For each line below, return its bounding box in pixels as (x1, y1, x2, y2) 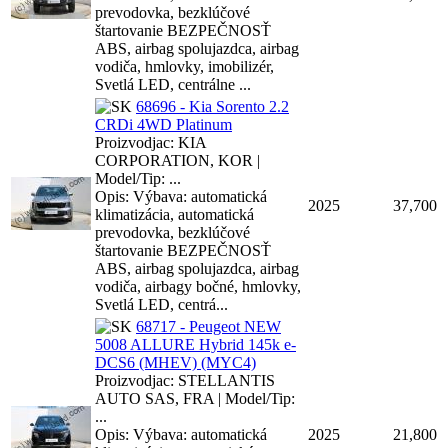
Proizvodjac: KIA (95, 133, 206, 151)
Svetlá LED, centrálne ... (95, 75, 251, 93)
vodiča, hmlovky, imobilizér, (95, 57, 274, 75)
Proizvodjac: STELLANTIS (95, 371, 275, 389)
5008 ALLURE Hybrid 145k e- (95, 335, 296, 353)
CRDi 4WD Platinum (95, 115, 232, 133)
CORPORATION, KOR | (95, 151, 260, 169)
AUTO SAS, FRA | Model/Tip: (95, 389, 295, 407)
